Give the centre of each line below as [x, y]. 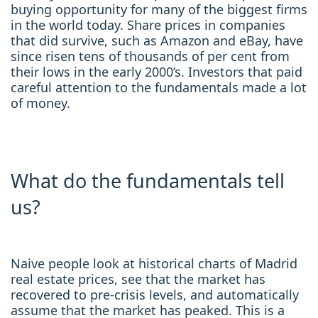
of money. [40, 103]
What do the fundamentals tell [148, 181]
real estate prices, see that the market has [138, 279]
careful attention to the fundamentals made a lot [159, 87]
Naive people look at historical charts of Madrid [154, 263]
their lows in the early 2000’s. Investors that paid [157, 72]
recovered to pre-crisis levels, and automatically [155, 295]
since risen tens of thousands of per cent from [150, 56]
